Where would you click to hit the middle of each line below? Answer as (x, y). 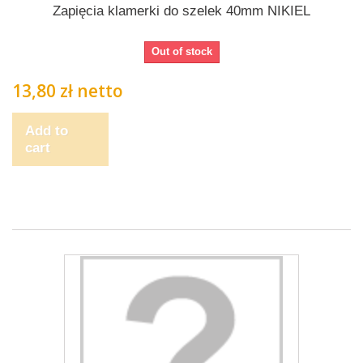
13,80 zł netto (68, 91)
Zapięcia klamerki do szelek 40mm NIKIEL (181, 11)
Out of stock (181, 51)
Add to (47, 131)
